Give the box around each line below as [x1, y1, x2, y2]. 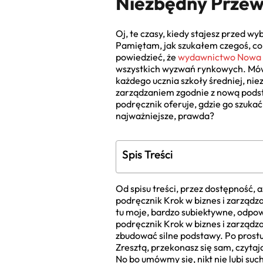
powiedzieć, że [116, 50, 178, 63]
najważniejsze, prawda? [116, 109, 214, 122]
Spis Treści [122, 147, 173, 161]
